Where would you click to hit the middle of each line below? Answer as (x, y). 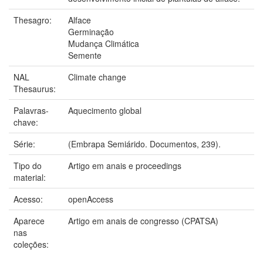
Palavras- (31, 110)
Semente (85, 55)
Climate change (97, 77)
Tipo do (28, 165)
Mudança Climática (104, 43)
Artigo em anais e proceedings (125, 165)
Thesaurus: (36, 88)
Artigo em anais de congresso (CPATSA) (143, 220)
